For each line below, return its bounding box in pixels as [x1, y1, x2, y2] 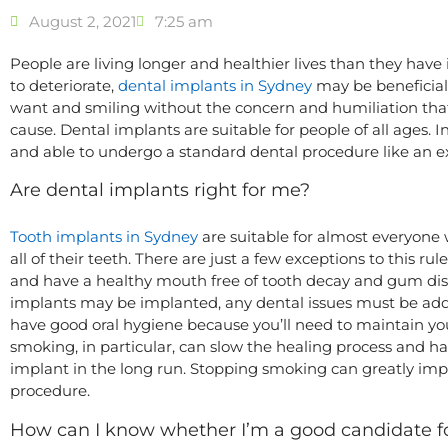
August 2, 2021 [29, 11, 136, 31]
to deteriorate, [10, 75, 118, 95]
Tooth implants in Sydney [10, 227, 198, 247]
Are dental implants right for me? [10, 179, 310, 202]
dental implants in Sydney [118, 75, 312, 95]
